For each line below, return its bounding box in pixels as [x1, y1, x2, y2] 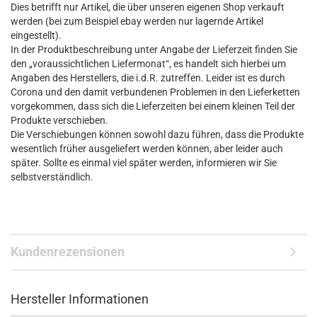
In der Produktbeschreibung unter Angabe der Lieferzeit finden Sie [11, 44, 297, 55]
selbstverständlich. [11, 171, 93, 183]
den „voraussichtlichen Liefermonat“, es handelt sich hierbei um [11, 58, 286, 69]
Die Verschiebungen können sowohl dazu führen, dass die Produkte [11, 129, 304, 140]
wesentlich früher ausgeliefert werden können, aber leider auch [11, 143, 283, 154]
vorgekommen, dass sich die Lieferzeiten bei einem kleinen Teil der [11, 100, 295, 112]
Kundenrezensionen [11, 244, 125, 259]
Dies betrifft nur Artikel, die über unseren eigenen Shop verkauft [11, 1, 284, 13]
